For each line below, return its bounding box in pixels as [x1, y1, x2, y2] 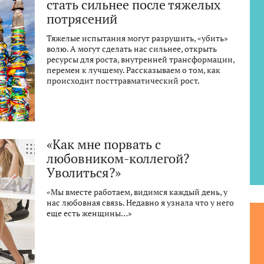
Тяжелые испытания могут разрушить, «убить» [47, 33, 228, 44]
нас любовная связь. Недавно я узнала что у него [47, 197, 234, 208]
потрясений [47, 11, 117, 27]
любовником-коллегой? [47, 150, 189, 167]
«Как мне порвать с [47, 136, 161, 153]
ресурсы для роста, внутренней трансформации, [47, 54, 235, 65]
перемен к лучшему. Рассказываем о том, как [47, 65, 220, 75]
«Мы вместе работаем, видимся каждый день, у [47, 187, 227, 197]
